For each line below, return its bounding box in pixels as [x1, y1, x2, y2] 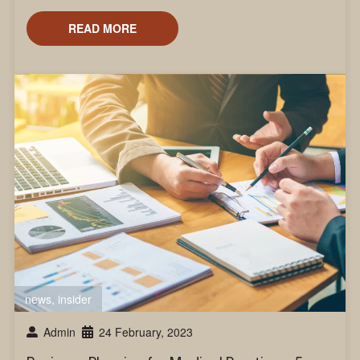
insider [57, 291, 92, 308]
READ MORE [67, 20, 137, 37]
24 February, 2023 [98, 324, 193, 341]
